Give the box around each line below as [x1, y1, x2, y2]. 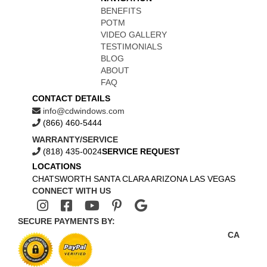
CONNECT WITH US [32, 186, 111, 195]
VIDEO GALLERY [100, 30, 167, 39]
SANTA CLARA [93, 174, 149, 184]
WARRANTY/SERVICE [32, 135, 118, 144]
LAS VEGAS [189, 174, 235, 184]
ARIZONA [150, 174, 187, 184]
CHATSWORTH [32, 174, 91, 184]
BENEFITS [100, 6, 141, 15]
